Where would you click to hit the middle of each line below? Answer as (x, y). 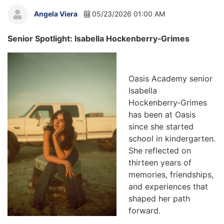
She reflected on (160, 150)
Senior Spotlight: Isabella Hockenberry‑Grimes (98, 38)
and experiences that (168, 186)
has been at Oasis (162, 114)
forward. (145, 210)
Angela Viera (56, 14)
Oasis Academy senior (171, 78)
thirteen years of (160, 162)
